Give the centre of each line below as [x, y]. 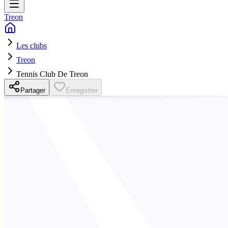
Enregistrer [82, 90]
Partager [33, 90]
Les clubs [32, 45]
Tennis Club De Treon [52, 74]
